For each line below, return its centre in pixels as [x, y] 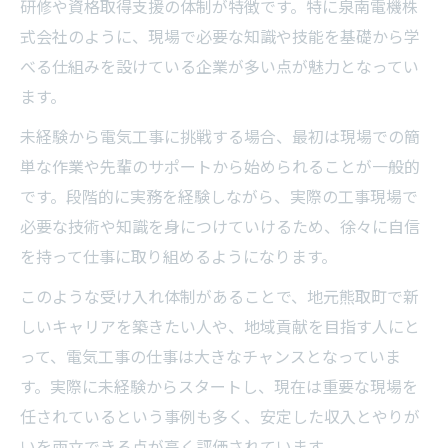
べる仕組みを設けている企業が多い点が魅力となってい [219, 67]
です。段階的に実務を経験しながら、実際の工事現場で [219, 197]
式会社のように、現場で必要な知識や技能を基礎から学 [220, 37]
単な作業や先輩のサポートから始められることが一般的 [220, 167]
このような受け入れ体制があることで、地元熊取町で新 [219, 297]
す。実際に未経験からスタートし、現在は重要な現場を [219, 387]
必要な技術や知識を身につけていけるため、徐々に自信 [220, 227]
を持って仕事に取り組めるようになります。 [178, 257]
